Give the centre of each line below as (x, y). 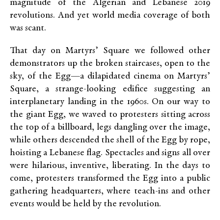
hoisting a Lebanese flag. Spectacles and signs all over (110, 153)
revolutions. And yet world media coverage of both (110, 16)
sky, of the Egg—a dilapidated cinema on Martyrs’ (110, 77)
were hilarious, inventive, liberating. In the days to (110, 166)
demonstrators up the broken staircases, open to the (110, 64)
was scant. (28, 28)
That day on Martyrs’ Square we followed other (110, 51)
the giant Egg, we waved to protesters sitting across (110, 115)
